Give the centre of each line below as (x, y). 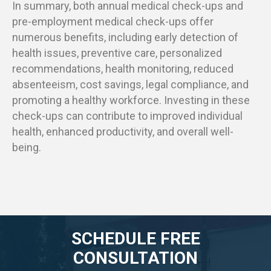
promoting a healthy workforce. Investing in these (131, 100)
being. (27, 148)
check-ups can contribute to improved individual (127, 116)
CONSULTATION (135, 258)
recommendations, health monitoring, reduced (123, 69)
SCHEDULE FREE (135, 238)
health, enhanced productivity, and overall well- (123, 132)
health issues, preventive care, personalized (117, 53)
